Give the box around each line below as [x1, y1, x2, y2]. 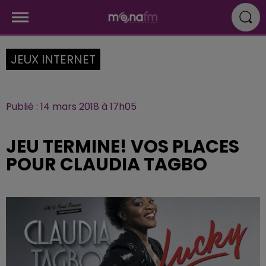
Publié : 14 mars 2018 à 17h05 [6, 100, 137, 113]
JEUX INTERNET [11, 51, 96, 68]
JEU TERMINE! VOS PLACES [6, 134, 239, 159]
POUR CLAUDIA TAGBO [6, 152, 207, 177]
